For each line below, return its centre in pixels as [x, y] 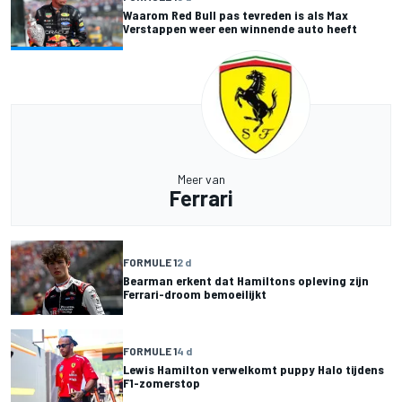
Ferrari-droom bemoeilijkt [195, 293]
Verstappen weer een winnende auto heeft [240, 29]
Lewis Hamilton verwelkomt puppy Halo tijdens [253, 369]
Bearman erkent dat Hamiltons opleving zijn [246, 280]
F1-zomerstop [162, 382]
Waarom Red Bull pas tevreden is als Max [236, 15]
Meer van [201, 179]
